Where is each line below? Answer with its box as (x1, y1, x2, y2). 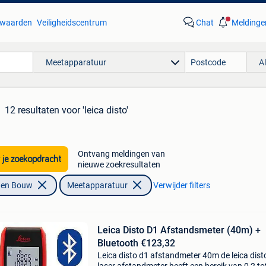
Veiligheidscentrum (36, 18, 107, 27)
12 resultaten (5, 104, 59, 116)
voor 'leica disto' (62, 104, 128, 116)
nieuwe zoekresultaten (77, 160, 160, 169)
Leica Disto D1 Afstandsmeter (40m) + (97, 224, 261, 236)
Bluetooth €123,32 (97, 237, 175, 249)
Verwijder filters (153, 180, 210, 190)
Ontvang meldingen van (77, 149, 165, 159)
